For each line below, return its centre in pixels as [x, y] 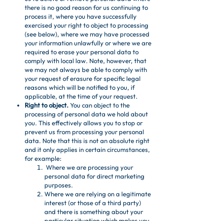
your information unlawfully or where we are [88, 43]
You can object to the [99, 105]
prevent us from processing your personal [84, 132]
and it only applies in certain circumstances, [87, 149]
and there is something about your [94, 212]
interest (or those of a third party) [93, 203]
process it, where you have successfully [81, 16]
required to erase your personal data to [82, 52]
